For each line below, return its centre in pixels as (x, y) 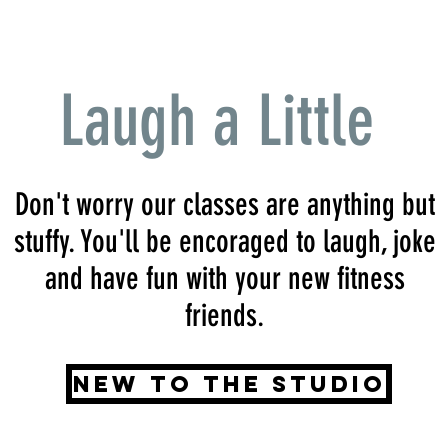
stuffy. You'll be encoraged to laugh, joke (224, 241)
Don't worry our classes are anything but (224, 204)
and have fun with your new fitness (224, 278)
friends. (225, 315)
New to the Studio (229, 384)
